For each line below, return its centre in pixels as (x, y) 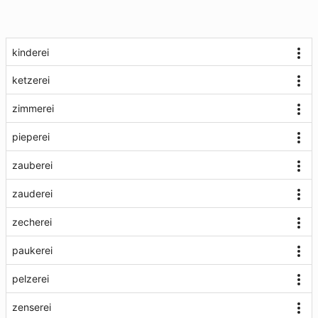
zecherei (32, 222)
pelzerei (31, 279)
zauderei (32, 193)
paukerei (32, 250)
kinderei (31, 52)
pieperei (31, 137)
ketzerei (31, 80)
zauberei (32, 165)
